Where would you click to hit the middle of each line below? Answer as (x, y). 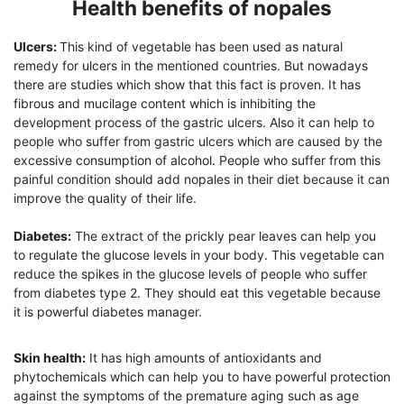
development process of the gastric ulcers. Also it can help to (194, 122)
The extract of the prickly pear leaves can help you (224, 235)
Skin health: (50, 357)
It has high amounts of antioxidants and (204, 357)
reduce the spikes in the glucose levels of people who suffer (190, 273)
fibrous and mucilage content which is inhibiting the (165, 103)
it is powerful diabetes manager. (108, 311)
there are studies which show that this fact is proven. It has (187, 84)
